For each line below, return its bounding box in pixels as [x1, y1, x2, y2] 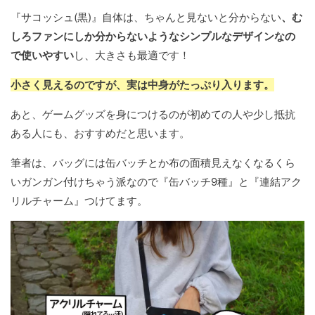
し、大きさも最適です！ [74, 49, 190, 63]
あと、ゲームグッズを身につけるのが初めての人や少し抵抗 [11, 108, 295, 122]
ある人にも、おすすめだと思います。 [11, 127, 190, 141]
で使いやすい [11, 49, 74, 63]
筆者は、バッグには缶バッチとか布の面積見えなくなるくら [11, 156, 295, 170]
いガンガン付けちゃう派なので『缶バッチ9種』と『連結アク [11, 175, 302, 189]
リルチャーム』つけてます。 [11, 194, 148, 208]
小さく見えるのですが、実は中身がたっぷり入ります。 [11, 78, 274, 92]
